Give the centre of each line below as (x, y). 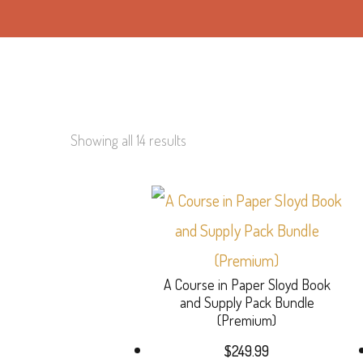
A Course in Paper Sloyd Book (247, 284)
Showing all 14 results (128, 140)
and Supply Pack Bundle (247, 302)
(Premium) (247, 320)
